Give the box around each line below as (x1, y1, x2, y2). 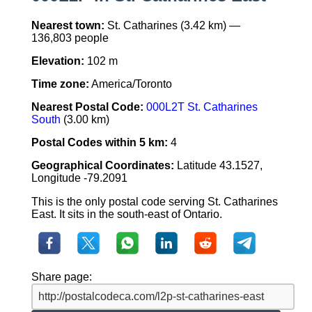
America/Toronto (88, 78, 172, 91)
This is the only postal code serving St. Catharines (31, 196, 278, 208)
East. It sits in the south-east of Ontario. (31, 208, 222, 221)
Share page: (31, 271, 92, 283)
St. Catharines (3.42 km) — (104, 19, 240, 32)
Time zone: (31, 78, 89, 91)
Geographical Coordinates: (31, 159, 174, 172)
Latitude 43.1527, (173, 159, 263, 172)
